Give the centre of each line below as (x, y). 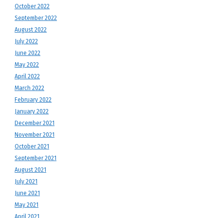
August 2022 (31, 30)
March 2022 (29, 88)
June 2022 (27, 53)
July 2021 (26, 182)
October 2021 (32, 146)
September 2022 (36, 18)
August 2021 (30, 170)
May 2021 (27, 205)
